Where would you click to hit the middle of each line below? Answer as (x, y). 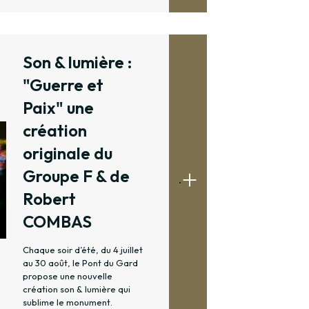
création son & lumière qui (77, 289)
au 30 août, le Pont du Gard (80, 263)
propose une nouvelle (68, 276)
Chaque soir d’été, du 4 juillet (83, 250)
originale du (68, 153)
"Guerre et (63, 85)
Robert (49, 199)
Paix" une (58, 108)
